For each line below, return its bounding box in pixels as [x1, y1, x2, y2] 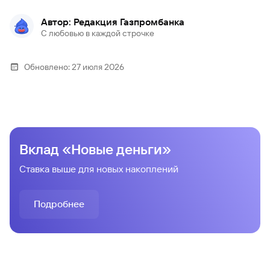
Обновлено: [24, 61, 70, 72]
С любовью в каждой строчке [41, 28, 154, 38]
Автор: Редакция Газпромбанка [41, 16, 184, 28]
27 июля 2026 [72, 61, 124, 72]
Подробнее [34, 198, 84, 210]
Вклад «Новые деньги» [19, 141, 171, 158]
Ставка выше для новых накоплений [19, 163, 178, 175]
